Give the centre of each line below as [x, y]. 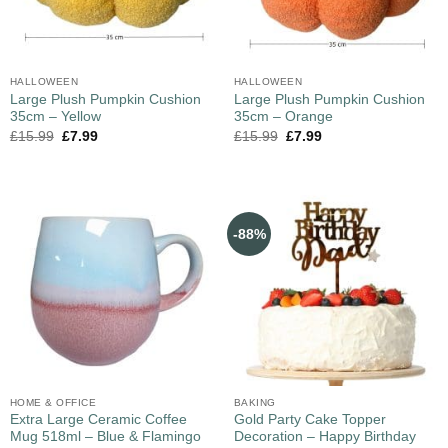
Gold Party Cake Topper [309, 420]
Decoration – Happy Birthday [324, 437]
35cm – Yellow [55, 116]
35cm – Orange [283, 116]
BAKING [254, 402]
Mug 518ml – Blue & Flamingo [105, 437]
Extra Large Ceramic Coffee [98, 420]
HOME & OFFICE [53, 402]
